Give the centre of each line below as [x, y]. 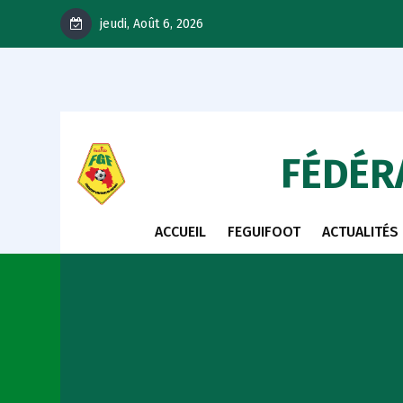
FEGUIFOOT [264, 231]
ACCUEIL [180, 231]
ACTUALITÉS [360, 231]
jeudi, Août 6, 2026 [150, 24]
